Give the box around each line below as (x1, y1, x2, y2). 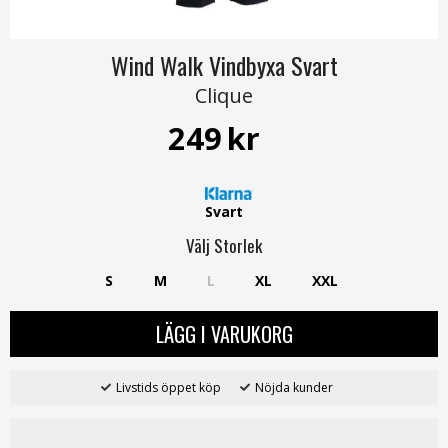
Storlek (214, 233, 262, 259)
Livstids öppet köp (115, 379, 221, 397)
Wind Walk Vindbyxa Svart (110, 47, 338, 83)
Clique (195, 82, 253, 109)
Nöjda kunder (254, 379, 333, 397)
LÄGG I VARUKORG (155, 319, 293, 350)
